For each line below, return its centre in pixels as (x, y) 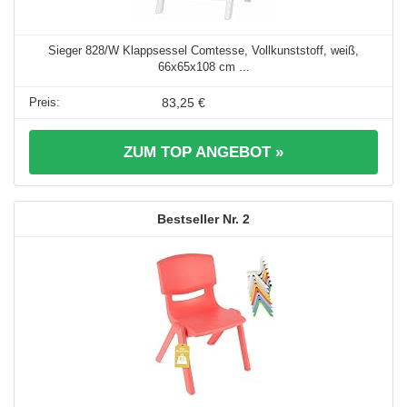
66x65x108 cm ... (203, 67)
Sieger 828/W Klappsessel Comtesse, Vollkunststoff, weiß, (203, 51)
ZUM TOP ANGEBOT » (203, 153)
